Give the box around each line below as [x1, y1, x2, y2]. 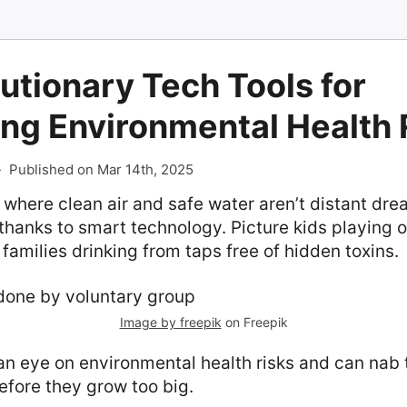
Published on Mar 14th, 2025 [9, 161, 194, 178]
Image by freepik [119, 314, 222, 330]
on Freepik [221, 314, 288, 330]
